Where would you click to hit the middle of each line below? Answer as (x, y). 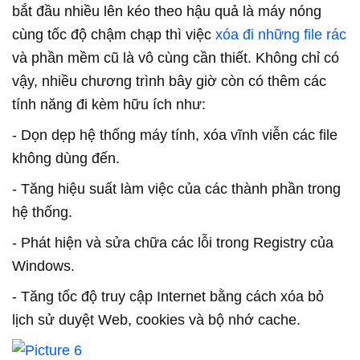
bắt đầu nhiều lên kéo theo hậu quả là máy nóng (167, 12)
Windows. (43, 266)
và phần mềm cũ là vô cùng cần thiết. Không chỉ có (176, 58)
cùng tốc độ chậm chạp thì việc (114, 35)
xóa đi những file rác (281, 35)
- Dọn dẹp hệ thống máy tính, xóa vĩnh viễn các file (175, 135)
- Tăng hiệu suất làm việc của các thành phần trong (176, 189)
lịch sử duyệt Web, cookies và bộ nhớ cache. (156, 320)
